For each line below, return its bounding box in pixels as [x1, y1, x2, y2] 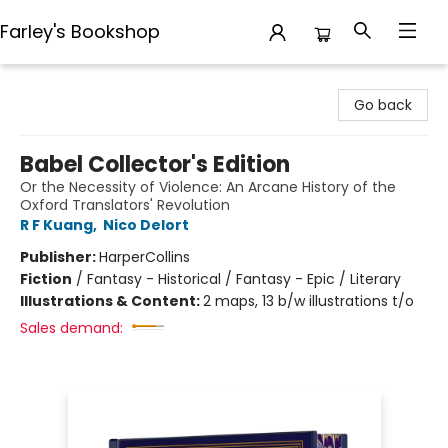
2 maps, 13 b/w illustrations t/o [203, 291, 414, 311]
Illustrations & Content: [20, 291, 203, 311]
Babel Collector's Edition [20, 149, 290, 180]
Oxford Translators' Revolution [20, 195, 230, 215]
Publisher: [20, 247, 99, 267]
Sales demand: [20, 318, 123, 338]
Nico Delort [103, 215, 189, 235]
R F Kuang [20, 215, 93, 235]
